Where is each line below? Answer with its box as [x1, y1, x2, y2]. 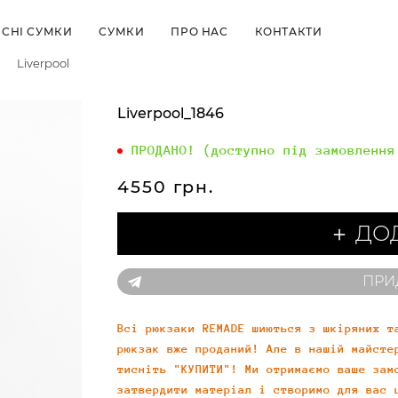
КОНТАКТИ [254, 24, 322, 38]
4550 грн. [117, 176, 215, 197]
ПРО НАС [171, 24, 228, 38]
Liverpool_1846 [117, 104, 224, 122]
